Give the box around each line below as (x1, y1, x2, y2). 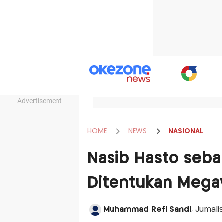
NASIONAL (168, 127, 203, 135)
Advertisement (17, 97, 62, 105)
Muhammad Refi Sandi (103, 206, 191, 213)
